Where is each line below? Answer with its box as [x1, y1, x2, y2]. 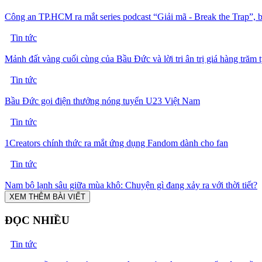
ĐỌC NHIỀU [5, 214, 70, 227]
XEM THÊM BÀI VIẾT [9, 192, 85, 202]
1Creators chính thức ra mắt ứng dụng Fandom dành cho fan [5, 138, 228, 149]
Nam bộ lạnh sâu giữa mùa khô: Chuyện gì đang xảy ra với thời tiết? [5, 180, 257, 191]
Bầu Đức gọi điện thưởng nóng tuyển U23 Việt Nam [5, 96, 200, 106]
